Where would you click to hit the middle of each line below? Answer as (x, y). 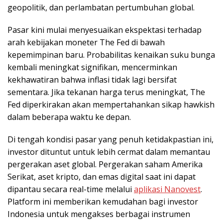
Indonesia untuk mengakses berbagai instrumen (99, 214)
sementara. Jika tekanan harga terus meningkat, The (106, 92)
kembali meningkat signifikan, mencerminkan (92, 67)
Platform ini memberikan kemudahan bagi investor (103, 201)
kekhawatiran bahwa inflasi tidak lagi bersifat (92, 79)
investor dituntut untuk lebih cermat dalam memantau (109, 152)
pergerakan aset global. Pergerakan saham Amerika (105, 164)
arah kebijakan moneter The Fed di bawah (86, 42)
